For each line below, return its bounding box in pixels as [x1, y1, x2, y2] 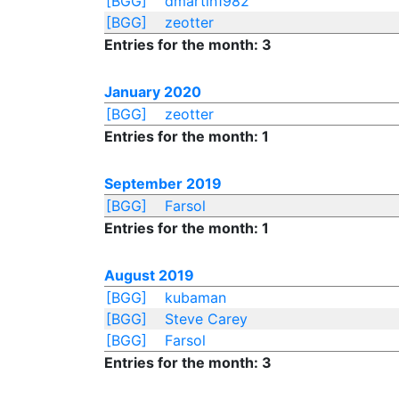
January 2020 [104, 83, 201, 101]
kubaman [164, 289, 226, 306]
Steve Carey [164, 310, 248, 328]
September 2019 [104, 175, 222, 192]
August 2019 [104, 266, 194, 284]
